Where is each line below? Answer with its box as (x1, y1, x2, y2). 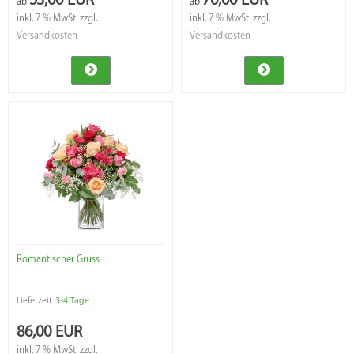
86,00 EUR (17, 322, 82, 341)
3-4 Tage (55, 296, 89, 307)
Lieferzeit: (17, 296, 55, 307)
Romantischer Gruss (17, 254, 100, 265)
